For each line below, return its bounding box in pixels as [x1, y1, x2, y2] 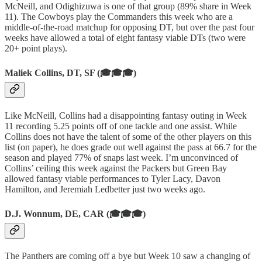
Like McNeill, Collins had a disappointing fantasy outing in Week [5, 110, 247, 120]
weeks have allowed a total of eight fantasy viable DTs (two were [5, 33, 246, 43]
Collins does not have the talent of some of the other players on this [5, 131, 251, 142]
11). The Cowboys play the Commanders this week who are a [5, 12, 233, 22]
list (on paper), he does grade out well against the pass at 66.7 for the [5, 142, 257, 152]
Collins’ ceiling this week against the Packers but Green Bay [5, 163, 227, 173]
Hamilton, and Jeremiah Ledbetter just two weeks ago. [5, 184, 205, 194]
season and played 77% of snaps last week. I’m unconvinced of [5, 152, 238, 163]
